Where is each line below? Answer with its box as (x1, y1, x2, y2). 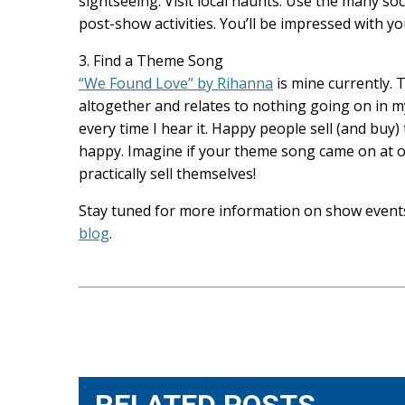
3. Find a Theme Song (79, 51, 223, 71)
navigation (78, 336, 179, 362)
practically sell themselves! (79, 164, 256, 184)
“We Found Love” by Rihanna (79, 73, 273, 93)
